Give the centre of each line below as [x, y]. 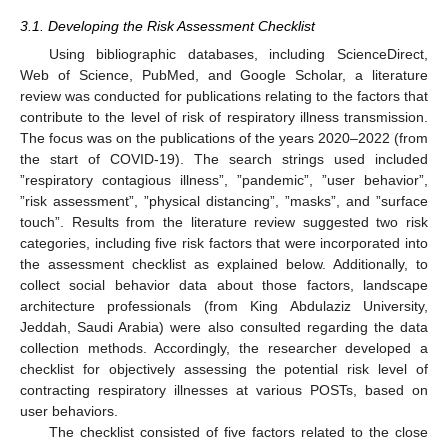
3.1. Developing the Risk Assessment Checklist [167, 25]
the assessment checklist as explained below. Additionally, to [224, 264]
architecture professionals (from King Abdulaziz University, [224, 306]
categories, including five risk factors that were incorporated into [224, 243]
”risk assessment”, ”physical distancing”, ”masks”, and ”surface [224, 201]
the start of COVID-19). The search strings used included [224, 159]
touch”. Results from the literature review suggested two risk [224, 222]
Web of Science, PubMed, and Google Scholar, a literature [224, 75]
